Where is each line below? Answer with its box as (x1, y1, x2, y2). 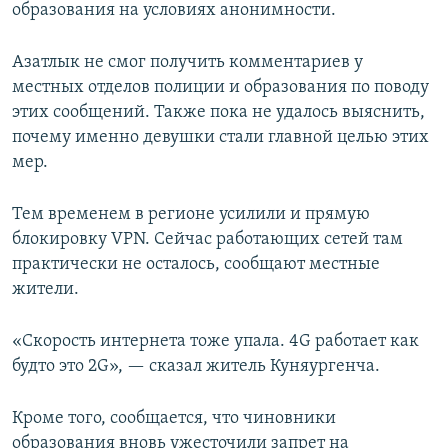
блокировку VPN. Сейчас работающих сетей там (12, 230, 403, 250)
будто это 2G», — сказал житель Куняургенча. (12, 357, 380, 377)
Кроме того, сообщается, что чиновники (12, 409, 336, 429)
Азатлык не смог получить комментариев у (12, 53, 363, 73)
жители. (12, 280, 79, 300)
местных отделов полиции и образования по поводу (12, 78, 429, 98)
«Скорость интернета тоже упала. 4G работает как (12, 332, 419, 352)
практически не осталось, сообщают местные (12, 255, 380, 275)
